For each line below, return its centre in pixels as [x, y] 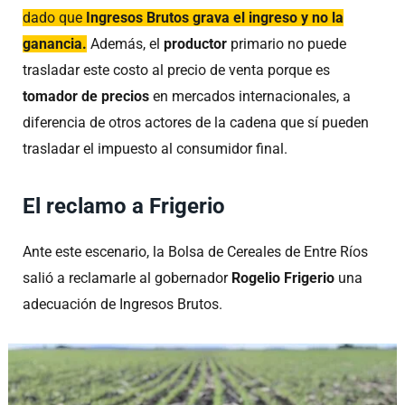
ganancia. [55, 44]
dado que [54, 18]
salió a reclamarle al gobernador [127, 278]
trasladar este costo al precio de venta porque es [176, 71]
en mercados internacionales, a [250, 97]
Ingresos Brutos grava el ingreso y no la [215, 18]
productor [195, 44]
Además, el [125, 44]
